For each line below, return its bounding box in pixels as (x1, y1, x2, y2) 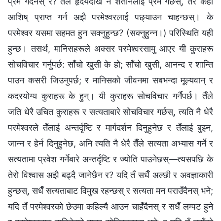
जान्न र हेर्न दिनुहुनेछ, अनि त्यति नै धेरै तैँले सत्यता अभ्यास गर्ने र (8, 138, 213, 148)
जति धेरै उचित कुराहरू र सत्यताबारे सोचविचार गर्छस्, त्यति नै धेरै (8, 106, 213, 117)
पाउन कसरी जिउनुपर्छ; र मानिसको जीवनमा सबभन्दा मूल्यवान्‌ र (8, 74, 213, 85)
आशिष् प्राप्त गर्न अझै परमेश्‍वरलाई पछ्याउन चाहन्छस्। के (8, 11, 213, 22)
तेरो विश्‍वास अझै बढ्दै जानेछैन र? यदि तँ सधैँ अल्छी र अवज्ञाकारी (8, 169, 213, 180)
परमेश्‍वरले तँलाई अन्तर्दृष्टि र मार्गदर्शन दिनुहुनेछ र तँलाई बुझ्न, (8, 122, 213, 133)
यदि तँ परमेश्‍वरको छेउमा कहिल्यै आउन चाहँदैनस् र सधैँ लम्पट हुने (8, 201, 213, 212)
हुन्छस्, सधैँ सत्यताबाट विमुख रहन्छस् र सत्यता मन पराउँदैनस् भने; (8, 185, 213, 196)
